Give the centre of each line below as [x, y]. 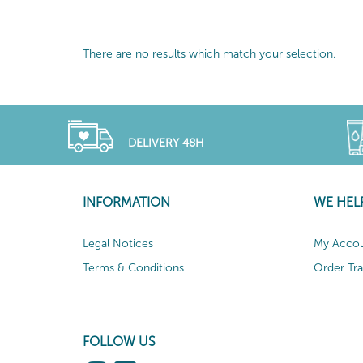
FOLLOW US [119, 341]
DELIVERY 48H [166, 143]
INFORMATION [126, 202]
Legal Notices [118, 243]
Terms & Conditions [133, 267]
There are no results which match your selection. [209, 54]
